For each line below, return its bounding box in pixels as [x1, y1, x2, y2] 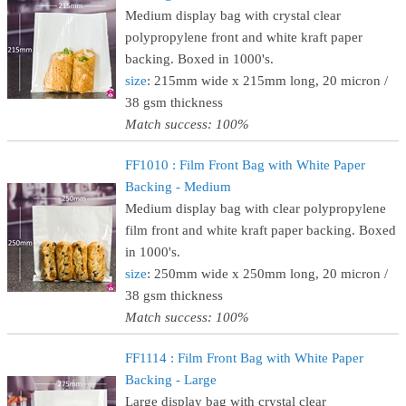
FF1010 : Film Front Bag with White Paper [125, 158, 365, 172]
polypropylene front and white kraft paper [125, 30, 362, 44]
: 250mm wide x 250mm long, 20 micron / [147, 266, 388, 281]
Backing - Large [125, 372, 217, 387]
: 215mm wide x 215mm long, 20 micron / [147, 73, 388, 88]
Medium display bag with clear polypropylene [125, 201, 386, 216]
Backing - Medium [125, 179, 231, 194]
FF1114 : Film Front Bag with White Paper [125, 351, 363, 365]
